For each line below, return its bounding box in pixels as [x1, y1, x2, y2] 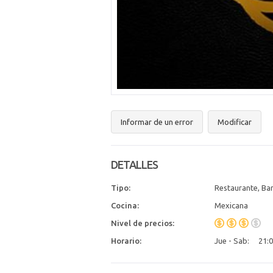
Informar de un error [121, 118, 193, 126]
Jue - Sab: [214, 236, 249, 245]
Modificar [218, 118, 252, 126]
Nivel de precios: [111, 219, 174, 227]
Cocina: [111, 201, 139, 210]
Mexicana [214, 201, 248, 210]
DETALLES [111, 158, 158, 171]
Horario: [111, 236, 141, 245]
